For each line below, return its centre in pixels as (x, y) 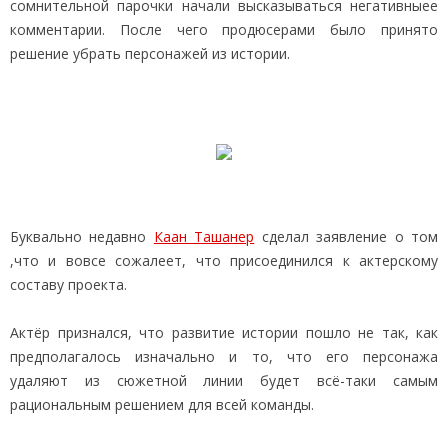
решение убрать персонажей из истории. (150, 53)
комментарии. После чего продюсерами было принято (224, 29)
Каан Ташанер (204, 236)
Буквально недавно (82, 236)
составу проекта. (68, 284)
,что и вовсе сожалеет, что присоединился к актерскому (224, 260)
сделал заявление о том (346, 236)
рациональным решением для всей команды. (162, 404)
